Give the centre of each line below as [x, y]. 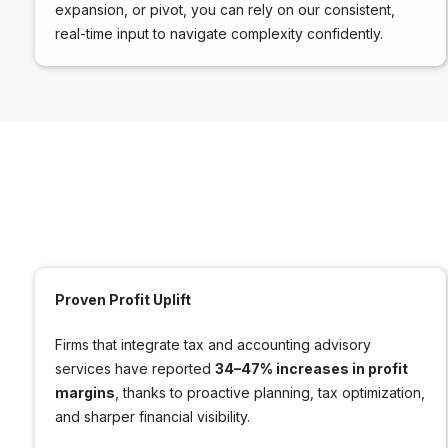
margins [85, 392]
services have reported [135, 368]
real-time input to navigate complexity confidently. [219, 33]
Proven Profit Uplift [123, 299]
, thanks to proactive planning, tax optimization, [270, 392]
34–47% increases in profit [311, 368]
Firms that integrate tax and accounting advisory [213, 344]
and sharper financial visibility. [152, 416]
